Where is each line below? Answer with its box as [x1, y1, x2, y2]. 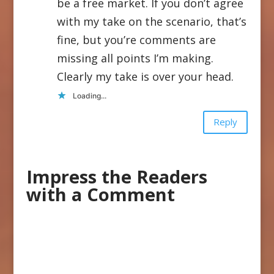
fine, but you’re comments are [56, 32, 216, 47]
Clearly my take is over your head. [56, 68, 234, 84]
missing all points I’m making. [56, 50, 213, 65]
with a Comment [26, 182, 175, 206]
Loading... [72, 91, 106, 100]
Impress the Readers [26, 164, 207, 188]
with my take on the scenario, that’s [56, 13, 246, 29]
